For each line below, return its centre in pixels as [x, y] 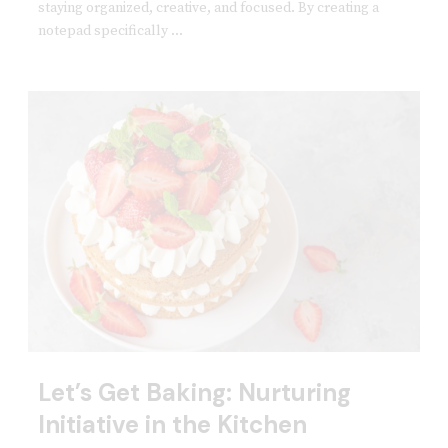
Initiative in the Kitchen [172, 424]
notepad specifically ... [110, 30]
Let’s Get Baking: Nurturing [194, 392]
